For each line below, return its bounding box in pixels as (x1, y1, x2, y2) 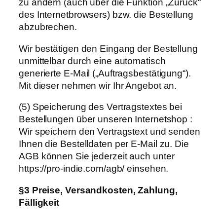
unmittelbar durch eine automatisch (19, 55, 166, 66)
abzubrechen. (19, 22, 77, 33)
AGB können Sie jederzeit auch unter (19, 151, 175, 162)
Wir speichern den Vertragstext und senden (19, 126, 200, 137)
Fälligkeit (19, 197, 60, 208)
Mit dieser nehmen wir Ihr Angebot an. (19, 80, 177, 91)
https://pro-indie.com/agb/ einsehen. (19, 163, 169, 174)
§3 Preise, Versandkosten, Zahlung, (19, 184, 178, 195)
